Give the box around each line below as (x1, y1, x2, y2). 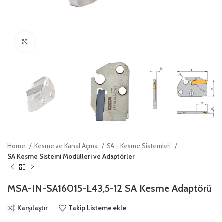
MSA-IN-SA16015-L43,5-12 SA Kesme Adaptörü (7, 182, 211, 194)
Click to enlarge (35, 38, 79, 46)
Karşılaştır (17, 203, 48, 213)
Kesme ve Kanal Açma (34, 141, 99, 150)
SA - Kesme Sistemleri (107, 141, 172, 150)
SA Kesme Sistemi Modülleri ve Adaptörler (7, 152, 135, 160)
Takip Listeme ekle (68, 203, 127, 213)
